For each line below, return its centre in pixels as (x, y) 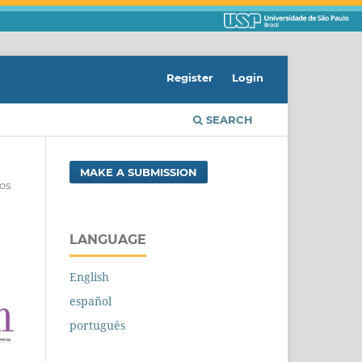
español (90, 301)
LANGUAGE (108, 240)
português (97, 326)
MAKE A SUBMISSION (139, 173)
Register (190, 78)
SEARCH (228, 120)
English (89, 277)
